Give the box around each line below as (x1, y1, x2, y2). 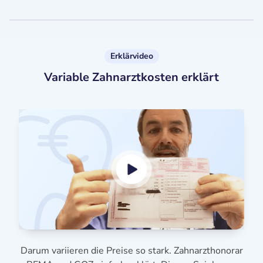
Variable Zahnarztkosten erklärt (44, 69, 219, 85)
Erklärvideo (110, 50, 153, 62)
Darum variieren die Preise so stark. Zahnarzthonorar (20, 244, 243, 257)
